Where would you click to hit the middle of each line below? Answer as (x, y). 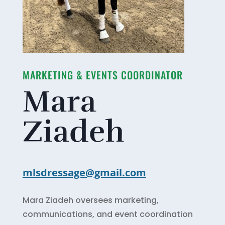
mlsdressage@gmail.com (84, 172)
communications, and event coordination (107, 214)
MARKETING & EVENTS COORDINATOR (102, 75)
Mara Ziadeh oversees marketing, (90, 200)
